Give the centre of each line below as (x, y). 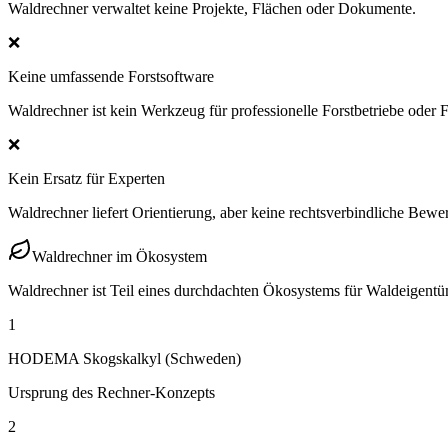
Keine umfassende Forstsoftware (111, 76)
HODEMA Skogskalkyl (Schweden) (124, 358)
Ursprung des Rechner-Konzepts (111, 392)
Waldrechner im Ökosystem (119, 256)
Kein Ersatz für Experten (86, 178)
